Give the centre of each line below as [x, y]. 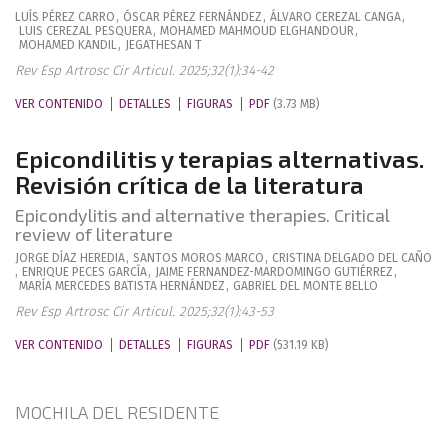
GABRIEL [255, 286]
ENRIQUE [45, 272]
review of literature [94, 234]
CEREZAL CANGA [358, 17]
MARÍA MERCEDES [65, 286]
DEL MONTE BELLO [329, 286]
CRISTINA [296, 258]
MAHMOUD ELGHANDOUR [286, 31]
